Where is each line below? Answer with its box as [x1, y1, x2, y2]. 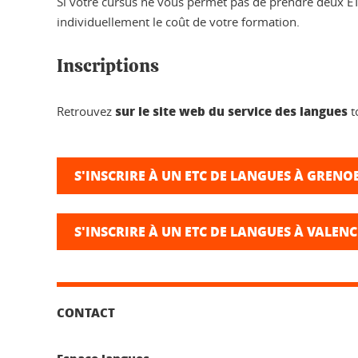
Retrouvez [57, 103, 115, 119]
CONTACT [57, 304, 115, 321]
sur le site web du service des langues [115, 102, 348, 120]
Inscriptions [57, 58, 159, 76]
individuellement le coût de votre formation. [57, 14, 300, 30]
